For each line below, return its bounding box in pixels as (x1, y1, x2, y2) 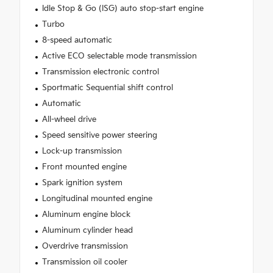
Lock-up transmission (41, 146, 122, 156)
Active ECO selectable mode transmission (41, 51, 197, 61)
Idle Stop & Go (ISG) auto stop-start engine (41, 3, 204, 13)
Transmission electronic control (41, 66, 159, 77)
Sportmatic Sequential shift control (41, 82, 173, 93)
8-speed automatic (41, 35, 112, 45)
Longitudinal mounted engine (41, 193, 152, 204)
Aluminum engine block (41, 209, 130, 219)
